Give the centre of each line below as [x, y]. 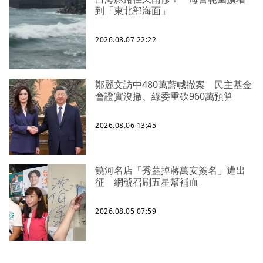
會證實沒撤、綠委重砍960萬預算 [164, 97]
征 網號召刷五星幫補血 [147, 182]
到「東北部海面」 [133, 11]
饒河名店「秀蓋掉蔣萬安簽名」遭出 [170, 171]
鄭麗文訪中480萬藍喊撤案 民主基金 [173, 85]
